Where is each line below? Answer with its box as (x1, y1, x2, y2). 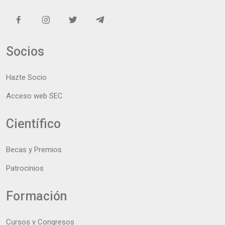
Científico (6, 116, 61, 131)
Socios (6, 44, 44, 59)
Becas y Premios (6, 145, 62, 154)
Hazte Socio (6, 72, 47, 82)
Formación (6, 188, 67, 203)
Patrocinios (6, 163, 44, 173)
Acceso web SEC (6, 91, 63, 100)
